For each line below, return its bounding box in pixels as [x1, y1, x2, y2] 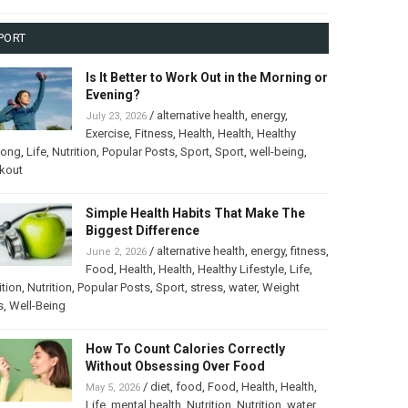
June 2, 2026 [85, 246, 147, 259]
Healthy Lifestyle [197, 262, 284, 277]
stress [189, 280, 223, 295]
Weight [261, 280, 300, 295]
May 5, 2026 [85, 382, 140, 394]
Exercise [85, 127, 129, 141]
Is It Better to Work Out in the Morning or [85, 70, 328, 86]
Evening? [85, 87, 140, 103]
